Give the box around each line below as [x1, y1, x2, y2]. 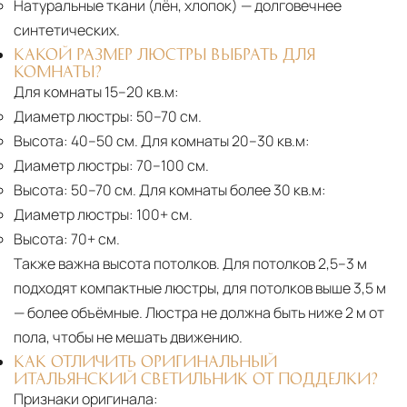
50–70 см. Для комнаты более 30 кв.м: [68, 180, 326, 201]
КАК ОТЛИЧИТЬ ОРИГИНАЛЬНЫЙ [14, 353, 277, 369]
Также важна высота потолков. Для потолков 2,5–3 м [14, 253, 367, 274]
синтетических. [14, 20, 120, 41]
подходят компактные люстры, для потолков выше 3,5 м [14, 278, 386, 299]
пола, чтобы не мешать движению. [14, 327, 243, 348]
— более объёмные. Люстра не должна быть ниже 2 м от [14, 303, 384, 323]
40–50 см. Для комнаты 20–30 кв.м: [68, 131, 310, 152]
